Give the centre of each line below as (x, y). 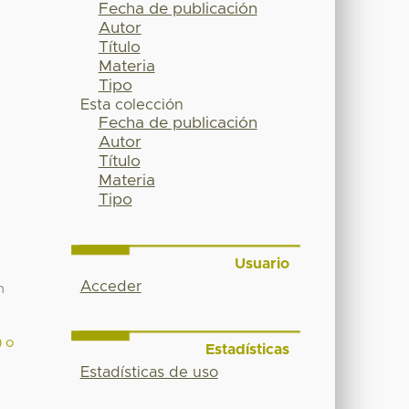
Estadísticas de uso (149, 372)
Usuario (262, 264)
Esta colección (131, 105)
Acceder (110, 287)
